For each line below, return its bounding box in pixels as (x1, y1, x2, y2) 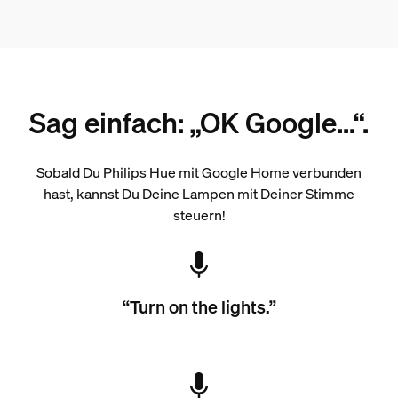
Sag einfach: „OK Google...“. (29, 104, 369, 141)
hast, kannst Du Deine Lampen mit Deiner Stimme (44, 184, 354, 203)
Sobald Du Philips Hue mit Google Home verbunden (36, 163, 362, 182)
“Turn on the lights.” (122, 295, 276, 319)
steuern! (172, 205, 226, 225)
